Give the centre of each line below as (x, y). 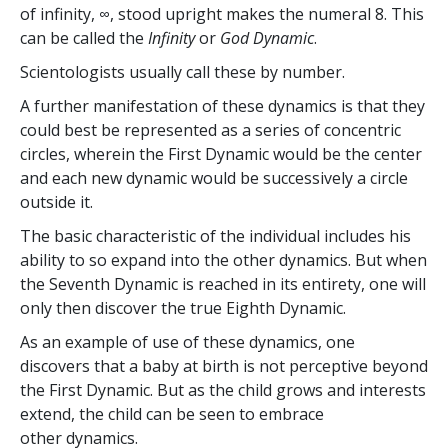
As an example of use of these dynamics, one (187, 341)
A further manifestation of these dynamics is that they (222, 105)
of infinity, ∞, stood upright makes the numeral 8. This (222, 13)
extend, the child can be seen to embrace (172, 413)
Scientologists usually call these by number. (182, 71)
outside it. (56, 201)
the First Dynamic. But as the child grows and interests (223, 389)
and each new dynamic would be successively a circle (214, 177)
